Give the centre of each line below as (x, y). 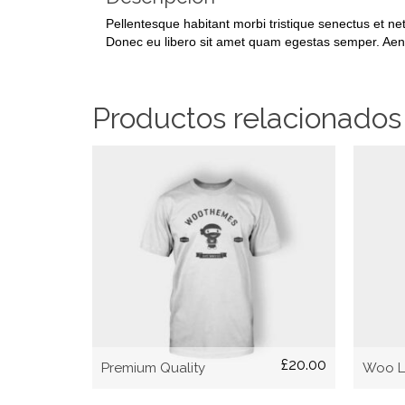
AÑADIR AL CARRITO (217, 267)
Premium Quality (153, 368)
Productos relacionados (247, 118)
